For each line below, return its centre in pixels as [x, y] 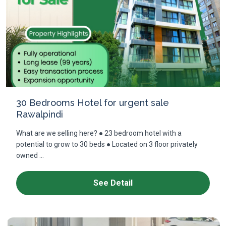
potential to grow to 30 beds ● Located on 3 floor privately [107, 144]
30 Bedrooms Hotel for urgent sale [93, 103]
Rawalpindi [40, 114]
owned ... [30, 155]
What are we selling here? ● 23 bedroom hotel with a [99, 133]
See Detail [113, 183]
